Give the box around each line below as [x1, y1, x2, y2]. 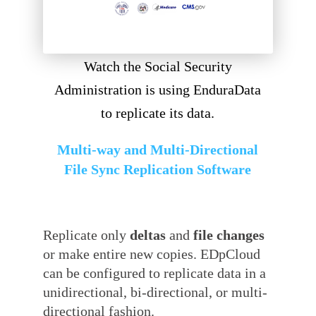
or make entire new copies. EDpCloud [43, 247, 261, 262]
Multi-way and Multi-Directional [57, 142, 259, 158]
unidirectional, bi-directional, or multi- [43, 285, 268, 300]
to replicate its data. [101, 105, 215, 121]
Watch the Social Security [83, 59, 232, 74]
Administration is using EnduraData [54, 82, 262, 97]
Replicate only [43, 228, 130, 243]
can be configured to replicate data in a [43, 266, 267, 281]
